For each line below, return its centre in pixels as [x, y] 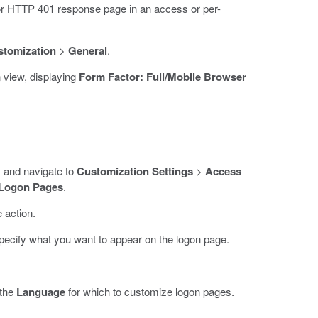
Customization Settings [135, 171]
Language [41, 291]
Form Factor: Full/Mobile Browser [163, 76]
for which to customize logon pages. [150, 291]
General [88, 50]
